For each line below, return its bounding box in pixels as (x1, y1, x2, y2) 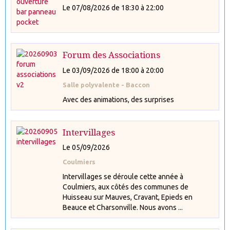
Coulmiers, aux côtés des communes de (63, 183, 188, 191)
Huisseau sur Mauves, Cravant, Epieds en (63, 193, 193, 201)
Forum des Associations (63, 49, 160, 60)
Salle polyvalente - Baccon (63, 81, 150, 88)
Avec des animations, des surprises (63, 95, 174, 104)
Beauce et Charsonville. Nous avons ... (63, 203, 183, 212)
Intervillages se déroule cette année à (63, 172, 183, 181)
